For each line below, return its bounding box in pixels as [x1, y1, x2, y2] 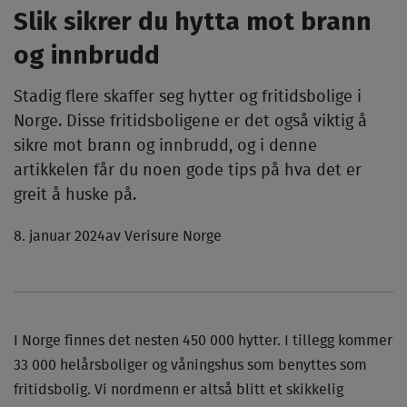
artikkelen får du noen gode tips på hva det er [14, 163, 362, 179]
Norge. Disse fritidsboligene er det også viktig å [14, 114, 367, 130]
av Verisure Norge [105, 229, 222, 243]
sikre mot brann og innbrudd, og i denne [14, 138, 317, 154]
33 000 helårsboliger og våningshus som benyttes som [14, 358, 367, 372]
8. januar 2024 [14, 229, 105, 243]
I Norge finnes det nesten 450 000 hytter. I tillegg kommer [14, 333, 392, 348]
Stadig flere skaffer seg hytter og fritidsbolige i [14, 89, 362, 105]
